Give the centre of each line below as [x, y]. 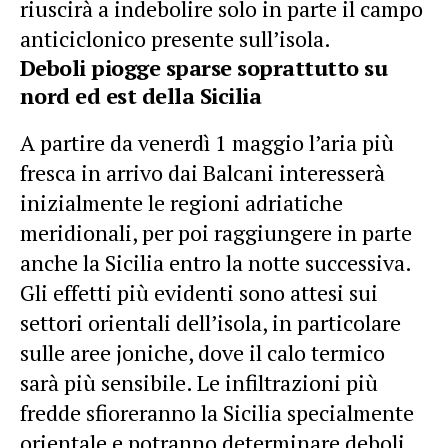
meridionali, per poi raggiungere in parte [216, 232]
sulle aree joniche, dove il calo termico [202, 352]
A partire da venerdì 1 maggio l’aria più [207, 142]
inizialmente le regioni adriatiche [181, 202]
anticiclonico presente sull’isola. [175, 38]
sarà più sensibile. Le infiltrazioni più [199, 382]
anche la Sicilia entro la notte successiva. [215, 262]
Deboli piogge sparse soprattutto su [204, 67]
